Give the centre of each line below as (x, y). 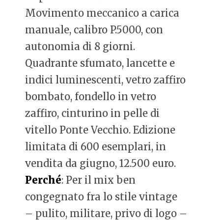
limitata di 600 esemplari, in (96, 146)
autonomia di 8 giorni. (80, 46)
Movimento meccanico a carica (102, 13)
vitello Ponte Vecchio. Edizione (100, 130)
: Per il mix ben (99, 180)
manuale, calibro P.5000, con (94, 29)
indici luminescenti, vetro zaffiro (106, 80)
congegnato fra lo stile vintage (101, 196)
